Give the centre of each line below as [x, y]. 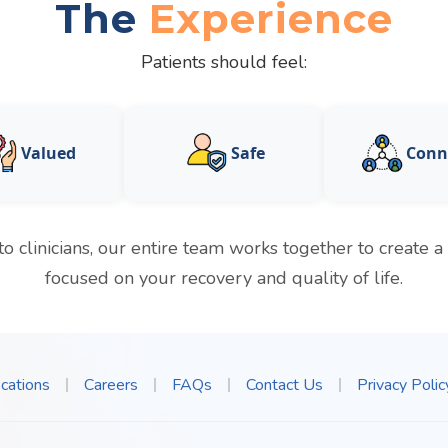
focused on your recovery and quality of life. [224, 278]
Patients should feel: [224, 62]
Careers [110, 385]
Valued [48, 153]
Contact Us [284, 385]
